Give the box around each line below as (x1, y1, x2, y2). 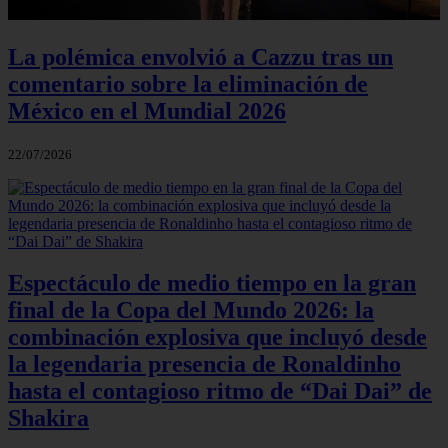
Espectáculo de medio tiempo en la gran (8, 270, 416, 297)
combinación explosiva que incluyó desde (8, 324, 427, 351)
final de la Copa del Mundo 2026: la (8, 297, 374, 324)
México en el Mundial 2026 (8, 97, 286, 124)
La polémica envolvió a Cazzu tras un (8, 43, 393, 70)
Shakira (8, 405, 89, 432)
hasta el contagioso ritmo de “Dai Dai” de (8, 378, 432, 405)
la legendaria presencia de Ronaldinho (8, 351, 401, 378)
